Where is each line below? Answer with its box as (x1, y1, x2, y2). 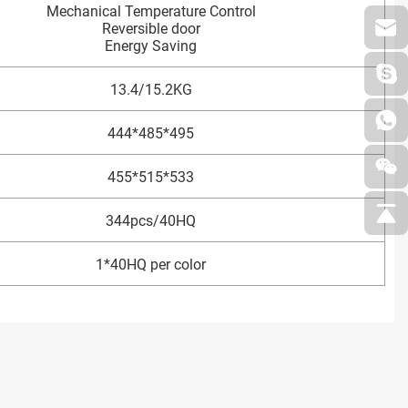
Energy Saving (105, 36, 197, 56)
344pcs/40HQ (106, 210, 196, 230)
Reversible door (101, 18, 200, 38)
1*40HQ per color (96, 254, 206, 274)
